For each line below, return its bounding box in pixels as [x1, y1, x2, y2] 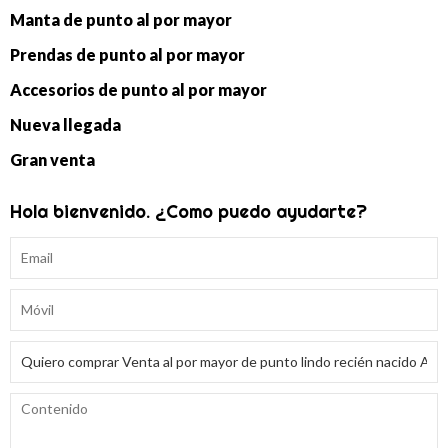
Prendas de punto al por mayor [10, 44, 245, 64]
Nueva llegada [10, 114, 121, 134]
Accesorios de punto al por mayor [10, 79, 267, 99]
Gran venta [10, 149, 95, 169]
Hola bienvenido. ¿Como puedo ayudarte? [10, 199, 367, 223]
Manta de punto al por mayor [10, 9, 232, 29]
